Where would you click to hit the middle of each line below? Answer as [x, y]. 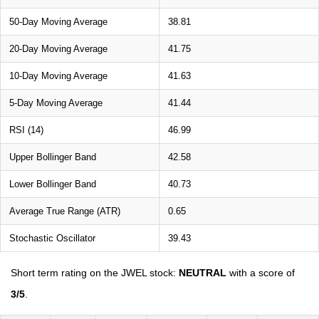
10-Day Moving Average [58, 76]
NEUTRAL [203, 273]
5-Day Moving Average [56, 103]
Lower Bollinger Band [53, 184]
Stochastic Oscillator [52, 238]
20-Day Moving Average [58, 49]
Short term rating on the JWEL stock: [95, 273]
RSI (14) [26, 130]
